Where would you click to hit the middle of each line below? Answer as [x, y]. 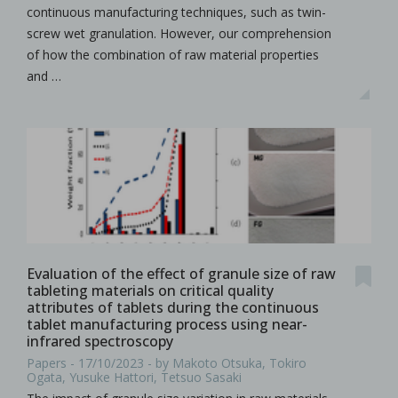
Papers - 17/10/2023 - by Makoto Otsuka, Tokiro [167, 363]
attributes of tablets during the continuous [173, 307]
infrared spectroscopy [100, 341]
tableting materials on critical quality [150, 290]
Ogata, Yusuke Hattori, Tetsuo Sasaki [134, 378]
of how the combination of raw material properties [173, 54]
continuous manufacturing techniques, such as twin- [176, 12]
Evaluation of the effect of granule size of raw [181, 273]
